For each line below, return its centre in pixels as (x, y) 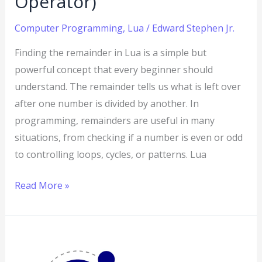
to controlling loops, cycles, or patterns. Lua (110, 154)
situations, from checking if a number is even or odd (128, 137)
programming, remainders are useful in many (114, 120)
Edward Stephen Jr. (193, 28)
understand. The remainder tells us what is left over (127, 86)
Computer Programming (68, 28)
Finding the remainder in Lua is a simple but (110, 52)
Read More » (42, 185)
